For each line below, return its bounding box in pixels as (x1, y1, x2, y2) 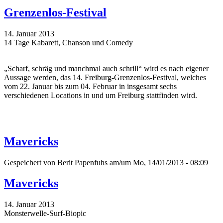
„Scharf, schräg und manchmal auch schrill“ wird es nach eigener (4, 64, 209, 73)
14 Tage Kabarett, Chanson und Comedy (4, 38, 133, 47)
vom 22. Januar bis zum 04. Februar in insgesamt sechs (4, 82, 177, 91)
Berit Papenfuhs (57, 158, 108, 167)
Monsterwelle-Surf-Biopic (4, 209, 86, 218)
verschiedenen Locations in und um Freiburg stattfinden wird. (4, 91, 197, 100)
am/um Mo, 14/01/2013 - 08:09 (108, 158, 208, 167)
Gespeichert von (4, 158, 57, 167)
